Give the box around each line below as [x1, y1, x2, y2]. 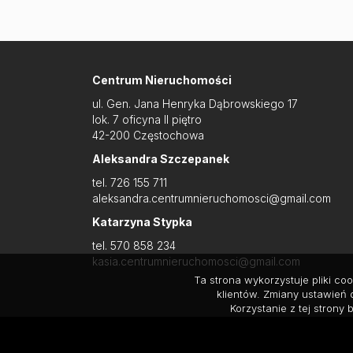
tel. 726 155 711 [92, 176, 167, 189]
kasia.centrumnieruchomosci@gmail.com [92, 255, 300, 268]
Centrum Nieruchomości [92, 73, 232, 87]
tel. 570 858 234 [92, 239, 176, 252]
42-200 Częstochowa [92, 128, 204, 142]
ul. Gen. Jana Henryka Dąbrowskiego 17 [92, 97, 298, 110]
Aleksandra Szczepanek [92, 152, 229, 165]
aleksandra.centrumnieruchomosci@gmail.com [92, 191, 331, 205]
